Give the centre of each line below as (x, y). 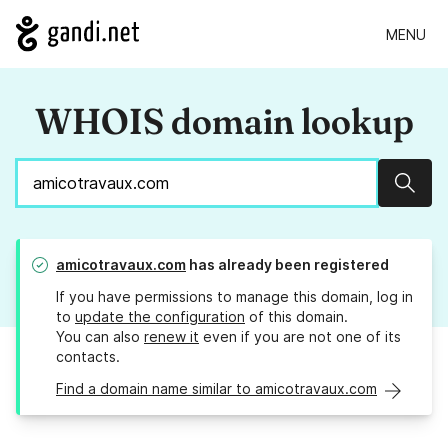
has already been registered (287, 265)
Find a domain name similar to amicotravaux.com (216, 389)
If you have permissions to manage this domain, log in (234, 297)
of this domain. (296, 317)
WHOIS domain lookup (224, 121)
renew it (171, 337)
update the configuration (160, 317)
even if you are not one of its (300, 337)
